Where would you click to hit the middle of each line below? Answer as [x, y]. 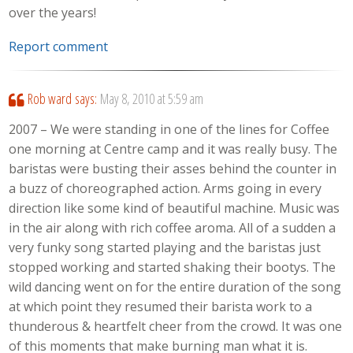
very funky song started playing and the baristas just [165, 247]
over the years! [53, 12]
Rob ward [49, 99]
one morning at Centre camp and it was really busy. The [173, 149]
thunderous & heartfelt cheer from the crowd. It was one [176, 326]
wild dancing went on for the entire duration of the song [175, 286]
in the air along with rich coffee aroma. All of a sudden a [173, 227]
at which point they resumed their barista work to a [161, 306]
